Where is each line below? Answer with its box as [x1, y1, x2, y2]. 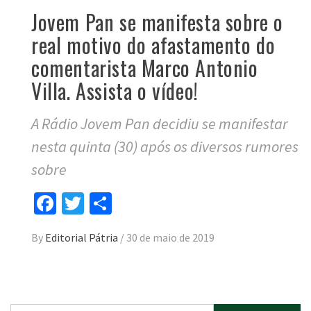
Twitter [84, 190, 148, 218]
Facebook [56, 190, 143, 218]
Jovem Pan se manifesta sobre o [31, 6, 284, 38]
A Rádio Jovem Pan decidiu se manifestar [31, 114, 288, 134]
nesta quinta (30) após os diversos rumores [31, 137, 299, 157]
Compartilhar [112, 190, 234, 218]
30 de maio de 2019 [126, 230, 215, 245]
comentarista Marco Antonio [31, 52, 258, 84]
